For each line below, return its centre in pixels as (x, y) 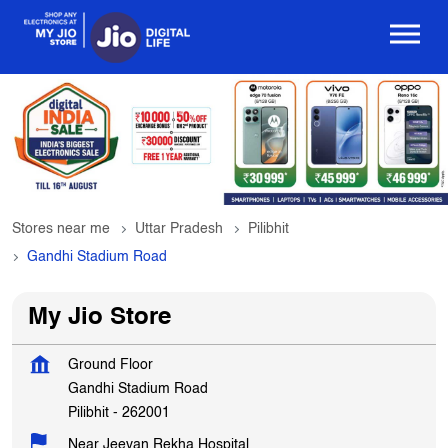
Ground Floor (110, 365)
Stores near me (61, 229)
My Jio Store (99, 318)
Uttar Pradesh (179, 229)
